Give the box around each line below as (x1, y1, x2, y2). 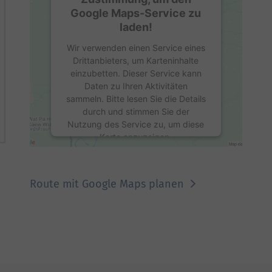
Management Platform (92, 232, 180, 243)
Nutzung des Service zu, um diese (67, 118, 205, 129)
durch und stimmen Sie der (82, 106, 189, 117)
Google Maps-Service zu (70, 6, 202, 19)
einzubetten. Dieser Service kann (70, 67, 202, 78)
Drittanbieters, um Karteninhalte (73, 55, 199, 66)
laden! (119, 20, 152, 33)
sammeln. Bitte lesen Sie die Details (66, 93, 206, 104)
